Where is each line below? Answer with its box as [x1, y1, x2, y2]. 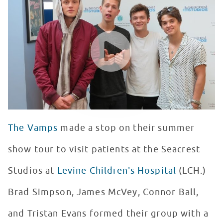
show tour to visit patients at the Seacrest [8, 144, 201, 155]
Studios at [8, 165, 57, 177]
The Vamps [8, 122, 58, 134]
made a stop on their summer [58, 122, 195, 134]
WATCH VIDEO [11, 19, 63, 28]
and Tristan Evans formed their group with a [8, 208, 209, 220]
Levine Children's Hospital [57, 165, 177, 177]
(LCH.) [176, 165, 207, 177]
